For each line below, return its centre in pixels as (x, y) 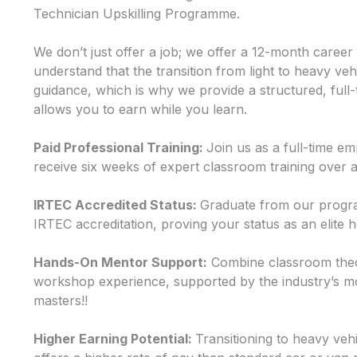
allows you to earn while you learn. (140, 109)
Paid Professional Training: (120, 147)
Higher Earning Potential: (114, 339)
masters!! (61, 300)
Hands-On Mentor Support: (120, 262)
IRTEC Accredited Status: (117, 205)
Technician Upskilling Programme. (137, 14)
